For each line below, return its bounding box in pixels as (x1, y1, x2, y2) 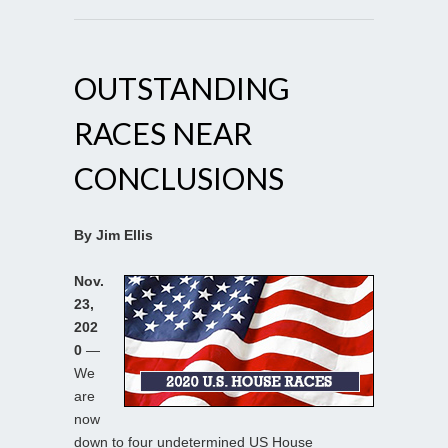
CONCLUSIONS (74, 159, 284, 196)
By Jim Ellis (74, 226, 153, 243)
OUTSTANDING (74, 69, 290, 106)
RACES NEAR (74, 114, 252, 151)
